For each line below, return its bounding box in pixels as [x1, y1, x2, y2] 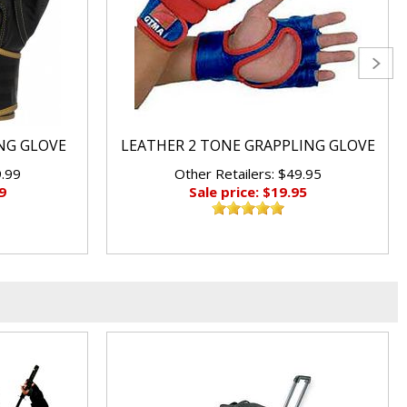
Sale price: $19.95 [188, 183, 307, 201]
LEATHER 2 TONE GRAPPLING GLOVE [120, 135, 375, 155]
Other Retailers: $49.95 [174, 164, 322, 183]
